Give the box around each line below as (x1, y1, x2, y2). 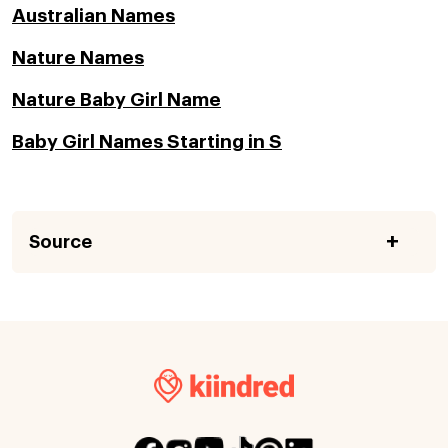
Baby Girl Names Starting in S (12, 131, 282, 151)
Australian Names (12, 5, 175, 25)
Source (29, 233, 92, 251)
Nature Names (12, 47, 144, 67)
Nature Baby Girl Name (12, 89, 221, 109)
